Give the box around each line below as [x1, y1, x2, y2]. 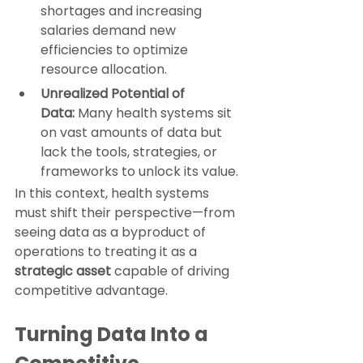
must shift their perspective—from [15, 203, 238, 223]
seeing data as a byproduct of [15, 223, 209, 242]
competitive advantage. [15, 281, 168, 301]
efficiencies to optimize [41, 41, 191, 60]
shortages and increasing [41, 2, 205, 21]
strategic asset [15, 262, 111, 281]
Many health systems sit [75, 104, 235, 123]
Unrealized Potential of [41, 84, 188, 104]
